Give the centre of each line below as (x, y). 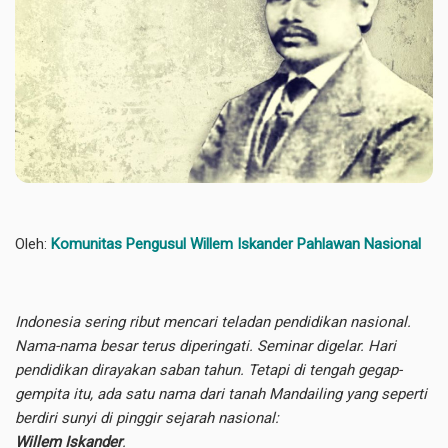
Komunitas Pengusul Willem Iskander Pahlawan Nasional (236, 243)
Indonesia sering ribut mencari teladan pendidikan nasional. (213, 321)
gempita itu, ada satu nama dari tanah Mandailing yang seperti (221, 393)
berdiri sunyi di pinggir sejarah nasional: (147, 417)
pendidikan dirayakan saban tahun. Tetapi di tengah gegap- (208, 369)
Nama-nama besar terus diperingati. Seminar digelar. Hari (205, 345)
